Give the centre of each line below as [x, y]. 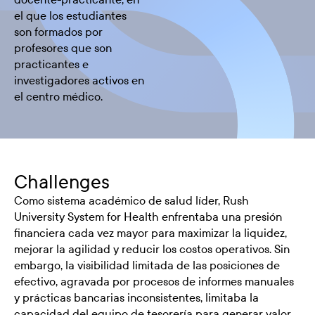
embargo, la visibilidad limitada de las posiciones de [147, 265]
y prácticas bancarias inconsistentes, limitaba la [136, 297]
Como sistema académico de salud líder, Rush [131, 200]
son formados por [58, 32]
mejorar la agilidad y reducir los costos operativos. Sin [152, 249]
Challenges [62, 182]
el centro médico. [58, 96]
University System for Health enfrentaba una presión [148, 217]
